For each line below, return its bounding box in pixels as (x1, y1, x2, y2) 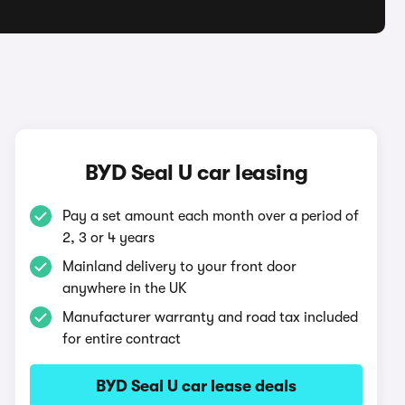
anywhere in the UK (62, 280, 188, 297)
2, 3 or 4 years (62, 230, 155, 246)
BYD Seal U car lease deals (96, 377, 297, 395)
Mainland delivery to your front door (62, 259, 297, 275)
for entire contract (62, 331, 182, 347)
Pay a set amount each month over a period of (62, 208, 360, 224)
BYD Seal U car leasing (84, 160, 308, 185)
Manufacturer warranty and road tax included (62, 309, 359, 325)
